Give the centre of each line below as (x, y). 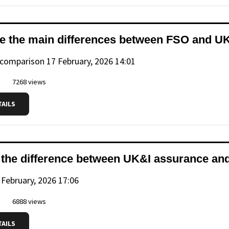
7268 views (28, 82)
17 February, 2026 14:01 (91, 61)
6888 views (28, 202)
